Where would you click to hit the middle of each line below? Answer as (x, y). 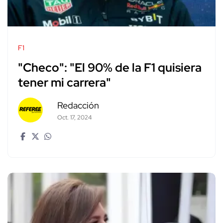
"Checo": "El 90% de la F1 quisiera (110, 68)
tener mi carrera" (64, 83)
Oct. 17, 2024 (74, 118)
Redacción (78, 106)
